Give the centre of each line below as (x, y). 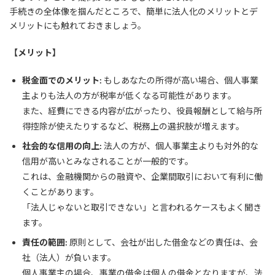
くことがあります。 (60, 192)
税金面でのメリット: (62, 80)
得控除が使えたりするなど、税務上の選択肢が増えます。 (133, 126)
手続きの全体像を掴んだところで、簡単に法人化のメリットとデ (134, 12)
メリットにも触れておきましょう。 (78, 26)
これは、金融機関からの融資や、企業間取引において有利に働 (142, 177)
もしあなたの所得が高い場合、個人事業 (180, 80)
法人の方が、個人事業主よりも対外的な (180, 146)
